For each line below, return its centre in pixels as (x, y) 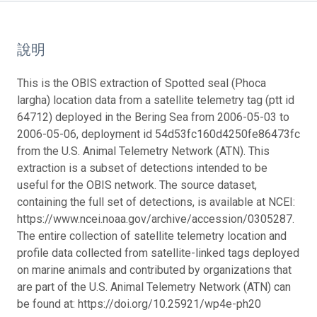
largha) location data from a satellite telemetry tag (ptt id (156, 100)
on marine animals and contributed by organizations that (154, 270)
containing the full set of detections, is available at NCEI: (156, 202)
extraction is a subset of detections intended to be (142, 168)
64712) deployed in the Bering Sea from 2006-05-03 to (153, 117)
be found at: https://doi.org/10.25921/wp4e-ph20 (139, 304)
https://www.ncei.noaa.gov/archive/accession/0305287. (156, 219)
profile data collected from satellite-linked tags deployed (158, 253)
